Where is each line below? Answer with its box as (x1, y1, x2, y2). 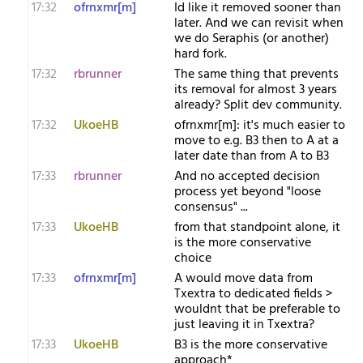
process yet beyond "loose (174, 181, 321, 203)
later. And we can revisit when (174, 13, 344, 34)
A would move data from (174, 268, 313, 289)
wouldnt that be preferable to (174, 299, 340, 320)
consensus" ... (174, 197, 248, 218)
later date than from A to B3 (174, 146, 329, 167)
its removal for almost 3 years (174, 79, 337, 100)
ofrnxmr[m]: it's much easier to (174, 115, 345, 136)
